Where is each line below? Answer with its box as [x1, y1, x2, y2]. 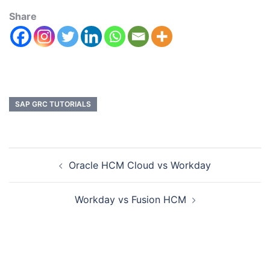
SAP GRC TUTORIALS [15, 99, 91, 109]
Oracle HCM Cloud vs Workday [69, 159, 211, 172]
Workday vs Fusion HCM [74, 193, 186, 206]
